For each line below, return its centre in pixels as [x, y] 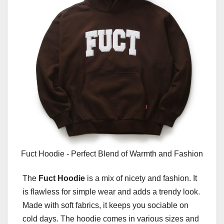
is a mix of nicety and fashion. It [141, 178]
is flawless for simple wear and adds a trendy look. [111, 192]
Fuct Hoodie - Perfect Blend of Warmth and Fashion [112, 154]
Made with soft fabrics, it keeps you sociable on [105, 205]
